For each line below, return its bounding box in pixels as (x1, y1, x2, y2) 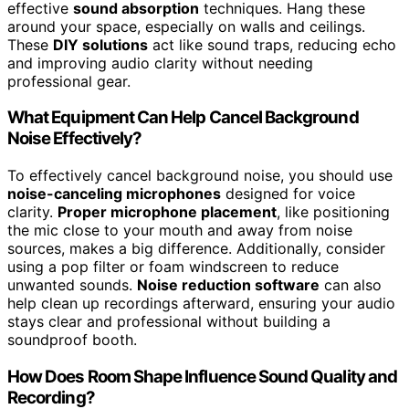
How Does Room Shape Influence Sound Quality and (7, 365, 398, 387)
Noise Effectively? (7, 128, 142, 150)
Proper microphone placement (58, 203, 277, 222)
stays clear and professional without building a (7, 312, 330, 331)
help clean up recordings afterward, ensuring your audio (7, 294, 395, 313)
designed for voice (221, 184, 355, 204)
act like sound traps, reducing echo (148, 35, 396, 54)
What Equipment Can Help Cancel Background (7, 107, 359, 129)
